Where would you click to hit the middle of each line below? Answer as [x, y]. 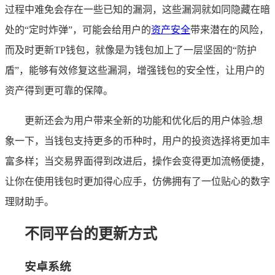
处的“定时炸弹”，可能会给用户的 [78, 29]
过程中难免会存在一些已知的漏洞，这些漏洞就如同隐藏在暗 [137, 9]
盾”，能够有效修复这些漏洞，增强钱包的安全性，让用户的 [135, 70]
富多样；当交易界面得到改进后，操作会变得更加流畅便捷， [137, 161]
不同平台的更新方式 [91, 234]
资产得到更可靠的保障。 [59, 90]
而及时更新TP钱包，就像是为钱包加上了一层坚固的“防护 [131, 50]
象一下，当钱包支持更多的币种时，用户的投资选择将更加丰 [137, 141]
